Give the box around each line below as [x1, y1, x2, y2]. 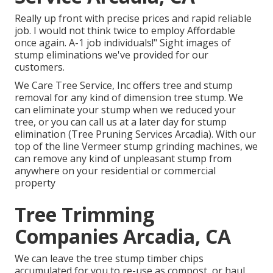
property [15, 176, 55, 190]
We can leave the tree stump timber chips [15, 252, 204, 266]
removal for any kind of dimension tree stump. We [15, 91, 243, 105]
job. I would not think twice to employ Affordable [15, 24, 235, 38]
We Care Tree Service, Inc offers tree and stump [15, 79, 233, 93]
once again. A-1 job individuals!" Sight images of [15, 36, 231, 50]
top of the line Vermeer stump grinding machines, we [15, 140, 258, 154]
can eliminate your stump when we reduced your [15, 103, 236, 117]
